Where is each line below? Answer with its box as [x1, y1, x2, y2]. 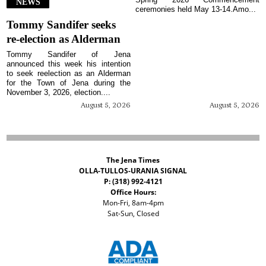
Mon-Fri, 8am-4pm [102, 197, 164, 208]
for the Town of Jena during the [7, 78, 131, 88]
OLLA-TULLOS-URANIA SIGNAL [79, 165, 187, 176]
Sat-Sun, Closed [107, 208, 159, 218]
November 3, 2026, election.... [7, 88, 111, 97]
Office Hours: [110, 186, 156, 197]
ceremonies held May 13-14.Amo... [135, 5, 256, 14]
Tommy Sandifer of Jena [7, 50, 131, 59]
